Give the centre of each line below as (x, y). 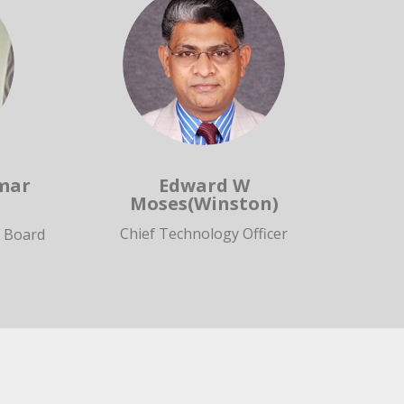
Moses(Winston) (204, 203)
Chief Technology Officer (204, 233)
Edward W (204, 185)
